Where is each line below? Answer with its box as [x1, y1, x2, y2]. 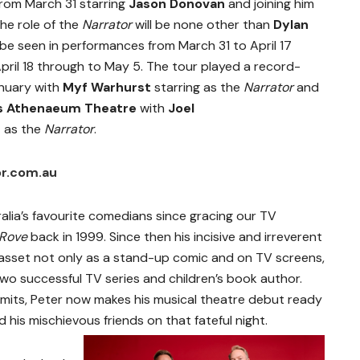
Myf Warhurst [63, 79, 151, 96]
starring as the [151, 79, 243, 96]
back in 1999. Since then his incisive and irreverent [27, 228, 322, 246]
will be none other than [132, 16, 273, 34]
